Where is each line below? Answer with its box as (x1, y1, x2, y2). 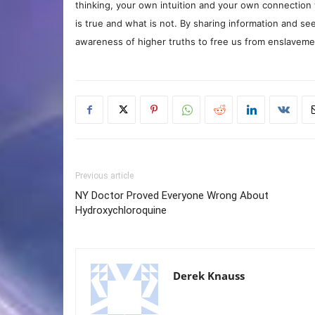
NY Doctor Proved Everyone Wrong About (75, 189, 269, 202)
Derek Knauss (173, 269, 245, 283)
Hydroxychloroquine (75, 204, 167, 217)
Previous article (75, 171, 134, 181)
